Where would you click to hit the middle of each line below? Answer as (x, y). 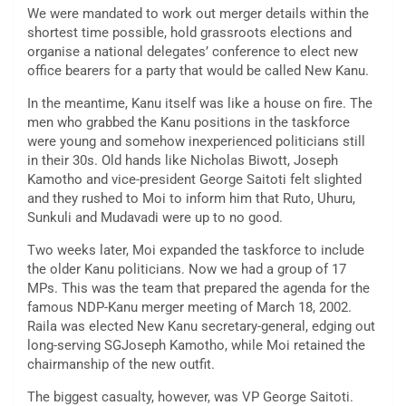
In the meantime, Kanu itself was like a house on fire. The (200, 104)
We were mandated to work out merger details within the (198, 14)
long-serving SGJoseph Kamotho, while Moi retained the (196, 346)
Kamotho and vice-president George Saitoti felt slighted (194, 180)
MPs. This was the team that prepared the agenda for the (198, 289)
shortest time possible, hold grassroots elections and (189, 33)
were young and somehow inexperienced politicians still (196, 142)
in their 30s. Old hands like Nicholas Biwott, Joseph (183, 161)
